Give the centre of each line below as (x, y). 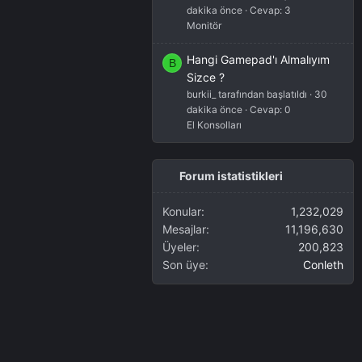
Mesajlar (184, 229)
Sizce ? (206, 78)
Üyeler (179, 247)
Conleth (323, 265)
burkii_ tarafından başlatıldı (247, 95)
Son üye (184, 265)
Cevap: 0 (270, 110)
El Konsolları (214, 125)
